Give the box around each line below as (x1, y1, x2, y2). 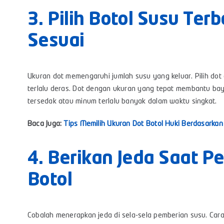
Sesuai (27, 32, 84, 51)
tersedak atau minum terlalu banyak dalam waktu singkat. (27, 98, 217, 106)
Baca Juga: (27, 120, 64, 128)
